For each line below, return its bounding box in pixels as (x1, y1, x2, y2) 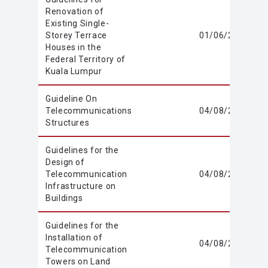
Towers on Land (45, 257, 111, 266)
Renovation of (45, 7, 104, 16)
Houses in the (45, 42, 102, 52)
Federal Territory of (45, 54, 126, 64)
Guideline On (45, 94, 98, 103)
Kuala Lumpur (45, 66, 102, 76)
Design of (45, 157, 85, 167)
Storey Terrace (45, 31, 107, 40)
